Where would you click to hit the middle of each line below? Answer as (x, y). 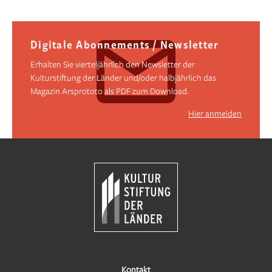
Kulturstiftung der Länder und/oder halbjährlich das (123, 77)
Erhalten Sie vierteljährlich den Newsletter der (113, 64)
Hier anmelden (215, 113)
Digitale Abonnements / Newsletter (125, 45)
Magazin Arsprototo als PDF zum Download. (110, 90)
